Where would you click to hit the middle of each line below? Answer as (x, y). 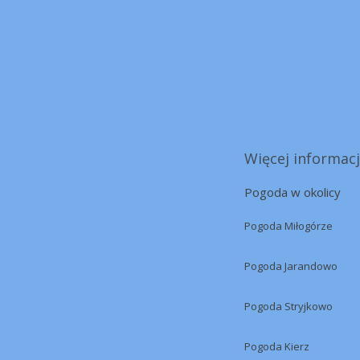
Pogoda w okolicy (292, 192)
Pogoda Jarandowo (291, 266)
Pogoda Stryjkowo (288, 306)
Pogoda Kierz (277, 346)
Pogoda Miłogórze (288, 226)
